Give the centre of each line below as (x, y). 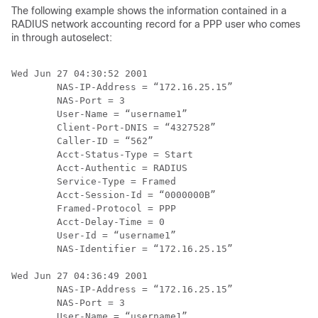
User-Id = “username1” (94, 235)
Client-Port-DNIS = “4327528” (114, 127)
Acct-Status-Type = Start (102, 154)
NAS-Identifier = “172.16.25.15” (122, 249)
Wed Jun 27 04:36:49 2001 (79, 276)
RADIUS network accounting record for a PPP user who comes (156, 24)
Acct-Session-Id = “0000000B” (114, 195)
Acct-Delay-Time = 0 (88, 222)
